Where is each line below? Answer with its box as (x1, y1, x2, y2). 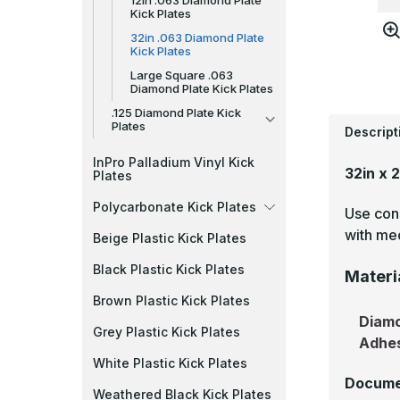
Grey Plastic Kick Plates (93, 324, 240, 339)
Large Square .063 (130, 68, 233, 82)
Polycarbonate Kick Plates (93, 199, 256, 214)
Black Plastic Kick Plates (93, 262, 245, 277)
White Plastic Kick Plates (93, 355, 247, 371)
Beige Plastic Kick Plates (93, 230, 246, 246)
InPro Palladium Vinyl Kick (93, 154, 254, 170)
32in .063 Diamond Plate (130, 30, 264, 45)
